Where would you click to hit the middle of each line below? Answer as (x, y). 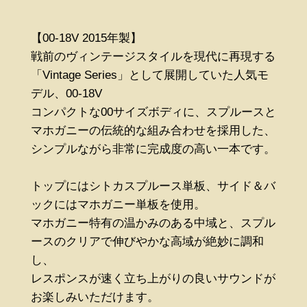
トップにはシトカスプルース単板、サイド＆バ (153, 186)
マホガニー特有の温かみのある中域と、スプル (153, 223)
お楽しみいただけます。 (95, 297)
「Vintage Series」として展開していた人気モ (149, 75)
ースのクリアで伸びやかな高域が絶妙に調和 (147, 241)
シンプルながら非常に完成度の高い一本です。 (153, 149)
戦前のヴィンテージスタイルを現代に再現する (153, 56)
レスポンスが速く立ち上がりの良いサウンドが (153, 278)
